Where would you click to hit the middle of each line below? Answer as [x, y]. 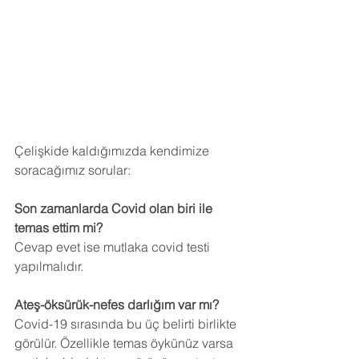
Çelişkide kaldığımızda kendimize [113, 151]
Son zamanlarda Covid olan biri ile [115, 209]
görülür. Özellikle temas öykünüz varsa [125, 343]
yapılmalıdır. [49, 266]
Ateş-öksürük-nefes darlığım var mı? [117, 305]
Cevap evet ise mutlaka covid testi [114, 247]
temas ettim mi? [58, 228]
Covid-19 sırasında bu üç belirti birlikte [127, 324]
